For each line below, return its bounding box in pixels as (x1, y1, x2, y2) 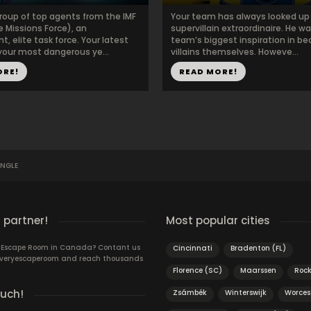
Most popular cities (166, 213, 270, 228)
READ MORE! (179, 66, 237, 77)
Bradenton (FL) (230, 243, 286, 253)
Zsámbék (173, 287, 207, 298)
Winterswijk (225, 287, 267, 298)
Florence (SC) (173, 265, 222, 276)
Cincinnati (173, 243, 212, 253)
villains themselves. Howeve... (171, 46, 299, 58)
